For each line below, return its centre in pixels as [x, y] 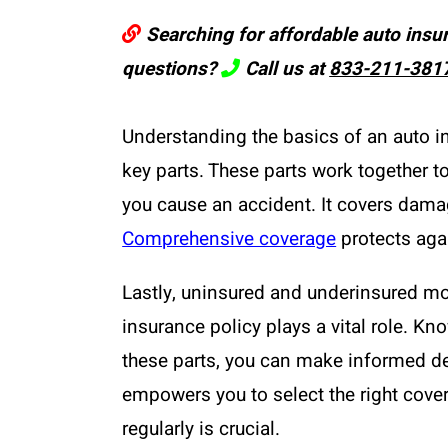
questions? [172, 68]
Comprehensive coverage [229, 238]
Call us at [285, 68]
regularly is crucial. [201, 428]
